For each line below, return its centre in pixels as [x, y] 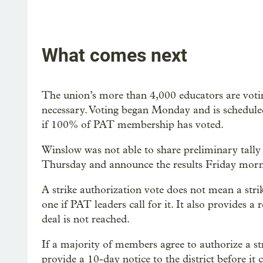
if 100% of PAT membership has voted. [133, 124]
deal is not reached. [86, 219]
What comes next [114, 55]
